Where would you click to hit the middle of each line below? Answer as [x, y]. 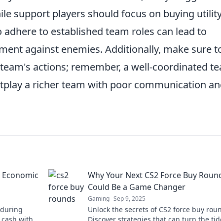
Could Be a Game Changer [137, 187]
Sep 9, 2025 [129, 199]
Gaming [99, 199]
